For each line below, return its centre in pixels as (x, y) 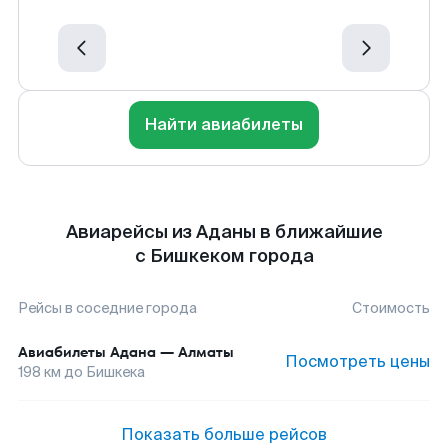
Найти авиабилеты (224, 124)
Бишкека (115, 372)
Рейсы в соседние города (107, 308)
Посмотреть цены (357, 361)
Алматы (206, 352)
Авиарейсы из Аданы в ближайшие (224, 232)
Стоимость (391, 308)
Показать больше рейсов (224, 434)
